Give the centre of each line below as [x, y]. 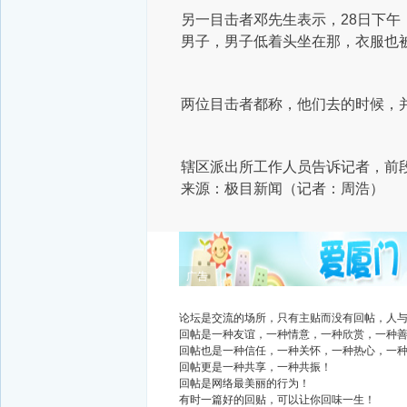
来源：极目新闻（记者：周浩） [283, 189]
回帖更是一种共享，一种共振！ [255, 367]
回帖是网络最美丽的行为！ [244, 383]
